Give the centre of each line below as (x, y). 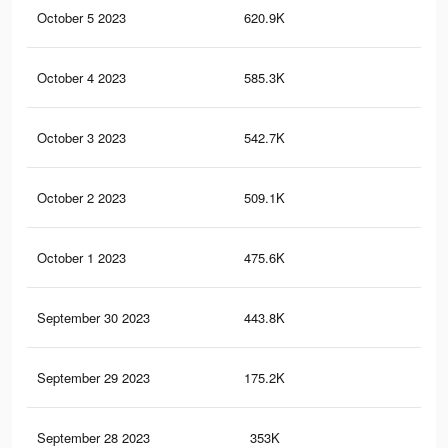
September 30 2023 (93, 318)
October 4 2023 (81, 78)
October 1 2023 (81, 258)
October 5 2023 (81, 18)
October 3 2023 (81, 138)
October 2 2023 (81, 198)
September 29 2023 (93, 378)
